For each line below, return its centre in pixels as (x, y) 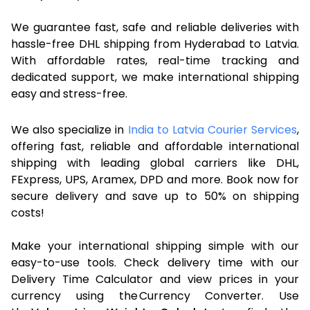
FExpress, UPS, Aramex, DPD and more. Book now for (155, 179)
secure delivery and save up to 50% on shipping (155, 196)
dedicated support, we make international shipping (155, 77)
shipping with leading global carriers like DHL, (155, 163)
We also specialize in (70, 129)
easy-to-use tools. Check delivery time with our (155, 262)
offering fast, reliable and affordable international (155, 146)
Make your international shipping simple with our (155, 246)
